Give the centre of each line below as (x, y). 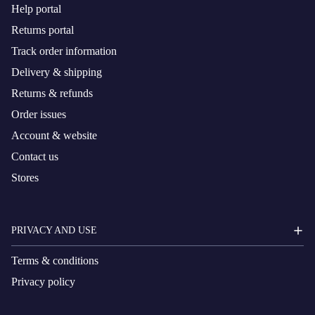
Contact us (35, 157)
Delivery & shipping (57, 72)
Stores (25, 178)
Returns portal (43, 30)
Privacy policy (43, 282)
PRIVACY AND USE (54, 230)
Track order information (64, 51)
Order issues (39, 115)
